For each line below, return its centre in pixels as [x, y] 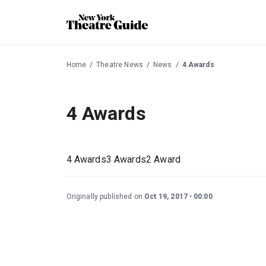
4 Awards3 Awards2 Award [123, 160]
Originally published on [105, 197]
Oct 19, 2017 [166, 197]
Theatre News [120, 64]
